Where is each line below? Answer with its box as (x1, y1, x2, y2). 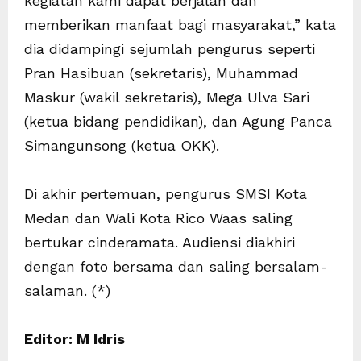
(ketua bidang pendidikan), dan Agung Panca (24, 112, 332, 130)
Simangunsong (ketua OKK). (24, 136, 219, 154)
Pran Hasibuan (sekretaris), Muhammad (24, 64, 298, 81)
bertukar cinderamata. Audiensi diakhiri (24, 233, 295, 251)
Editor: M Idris (24, 330, 125, 347)
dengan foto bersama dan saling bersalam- (24, 257, 328, 275)
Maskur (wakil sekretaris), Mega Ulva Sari (24, 88, 309, 106)
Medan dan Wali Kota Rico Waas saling (24, 209, 293, 226)
